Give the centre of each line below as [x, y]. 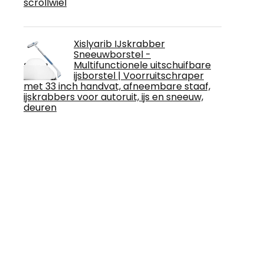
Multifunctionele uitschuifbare [142, 65]
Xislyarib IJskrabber [119, 44]
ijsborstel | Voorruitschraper [139, 75]
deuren [40, 107]
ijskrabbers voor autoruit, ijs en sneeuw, [113, 97]
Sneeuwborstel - [112, 54]
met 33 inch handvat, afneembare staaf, [117, 86]
